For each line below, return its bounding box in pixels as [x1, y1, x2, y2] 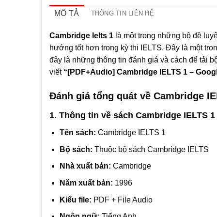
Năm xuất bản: [59, 179, 113, 187]
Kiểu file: [59, 195, 92, 204]
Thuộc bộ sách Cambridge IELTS [92, 145, 209, 154]
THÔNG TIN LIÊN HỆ [91, 9, 154, 17]
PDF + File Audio [91, 195, 153, 204]
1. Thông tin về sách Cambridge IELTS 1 [49, 110, 215, 121]
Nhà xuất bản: [59, 162, 111, 170]
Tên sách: [59, 128, 96, 137]
